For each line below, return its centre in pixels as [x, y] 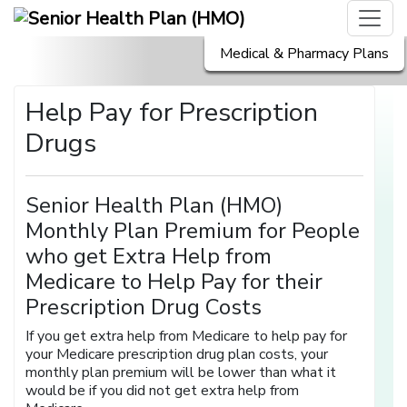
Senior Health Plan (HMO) [154, 206]
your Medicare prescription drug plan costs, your [177, 355]
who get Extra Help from [149, 257]
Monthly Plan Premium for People [193, 231]
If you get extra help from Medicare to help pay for [187, 337]
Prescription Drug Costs [144, 308]
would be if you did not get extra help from [163, 391]
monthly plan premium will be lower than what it [181, 373]
